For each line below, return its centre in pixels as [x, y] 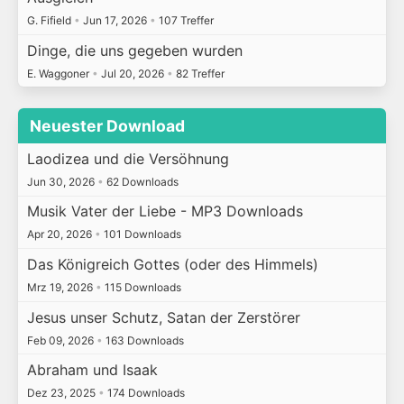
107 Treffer [184, 21]
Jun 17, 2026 [115, 21]
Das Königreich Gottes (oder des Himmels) [172, 265]
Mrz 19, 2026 [61, 288]
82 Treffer [198, 73]
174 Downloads [144, 393]
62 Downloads [141, 181]
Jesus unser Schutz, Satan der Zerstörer [163, 317]
